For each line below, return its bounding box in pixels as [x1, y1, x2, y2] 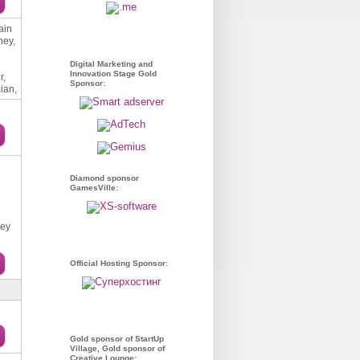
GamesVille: [70, 183, 118, 192]
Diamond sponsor [70, 174, 139, 182]
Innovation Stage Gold [70, 69, 157, 78]
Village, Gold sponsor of [70, 344, 165, 353]
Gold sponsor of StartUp [70, 334, 164, 343]
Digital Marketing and [70, 59, 153, 68]
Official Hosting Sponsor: [70, 259, 168, 268]
